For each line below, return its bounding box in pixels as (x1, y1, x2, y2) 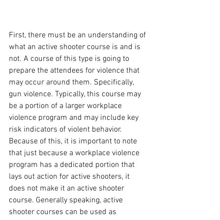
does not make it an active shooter (9, 184, 126, 194)
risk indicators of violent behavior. (9, 125, 126, 135)
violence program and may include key (9, 113, 140, 123)
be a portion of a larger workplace (9, 101, 124, 111)
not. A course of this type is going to (9, 54, 131, 64)
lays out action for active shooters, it (9, 172, 132, 182)
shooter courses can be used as (9, 207, 118, 218)
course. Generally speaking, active (9, 195, 125, 206)
